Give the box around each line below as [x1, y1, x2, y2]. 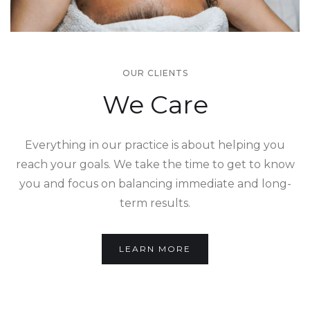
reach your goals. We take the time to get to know [15, 158, 295, 172]
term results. [120, 197, 190, 210]
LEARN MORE [119, 244, 191, 255]
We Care [102, 89, 208, 120]
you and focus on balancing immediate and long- [19, 177, 291, 191]
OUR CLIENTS [122, 68, 188, 79]
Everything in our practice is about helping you [25, 138, 285, 152]
